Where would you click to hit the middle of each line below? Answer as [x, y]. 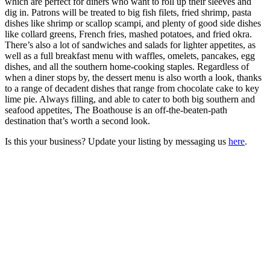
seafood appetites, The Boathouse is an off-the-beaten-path [116, 110]
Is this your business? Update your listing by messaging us [117, 141]
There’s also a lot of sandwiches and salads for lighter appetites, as [130, 45]
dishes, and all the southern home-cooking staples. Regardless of [127, 66]
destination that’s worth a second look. [77, 121]
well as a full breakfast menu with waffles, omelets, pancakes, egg [130, 55]
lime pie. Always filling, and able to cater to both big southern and [130, 99]
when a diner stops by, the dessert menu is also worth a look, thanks [133, 77]
